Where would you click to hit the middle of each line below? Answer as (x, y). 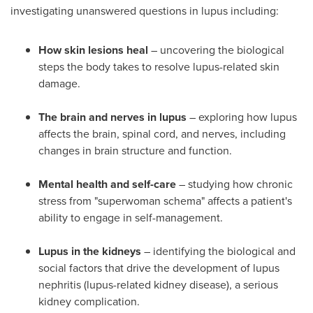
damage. (59, 83)
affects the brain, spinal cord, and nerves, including (162, 134)
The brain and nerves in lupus (112, 117)
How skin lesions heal (93, 50)
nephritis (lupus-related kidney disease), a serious (158, 285)
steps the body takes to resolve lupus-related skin (159, 67)
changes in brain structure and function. (135, 151)
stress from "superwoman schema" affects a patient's (165, 201)
